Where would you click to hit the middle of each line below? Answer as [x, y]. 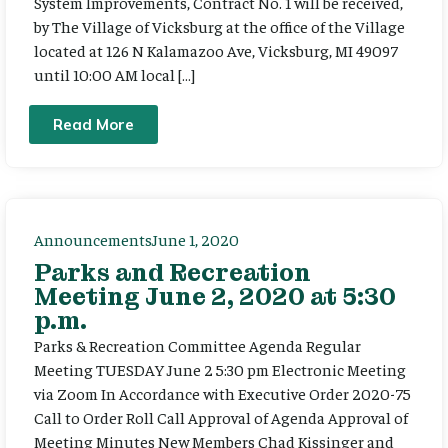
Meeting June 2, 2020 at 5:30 [215, 297]
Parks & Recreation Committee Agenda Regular [197, 345]
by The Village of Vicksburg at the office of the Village [219, 26]
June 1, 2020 [195, 239]
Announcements [93, 239]
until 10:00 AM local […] [114, 74]
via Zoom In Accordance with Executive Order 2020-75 [222, 393]
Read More [93, 125]
